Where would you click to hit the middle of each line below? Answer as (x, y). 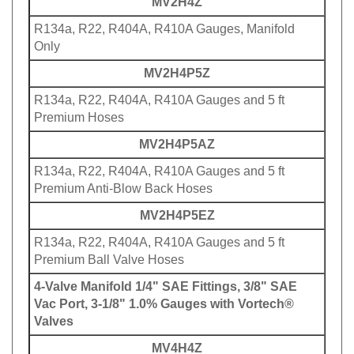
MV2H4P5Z (177, 67)
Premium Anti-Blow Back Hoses (123, 182)
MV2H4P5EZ (177, 209)
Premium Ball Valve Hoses (109, 253)
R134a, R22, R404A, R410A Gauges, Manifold (164, 23)
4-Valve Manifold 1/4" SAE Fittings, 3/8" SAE (166, 280)
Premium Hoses (79, 111)
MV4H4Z (177, 342)
